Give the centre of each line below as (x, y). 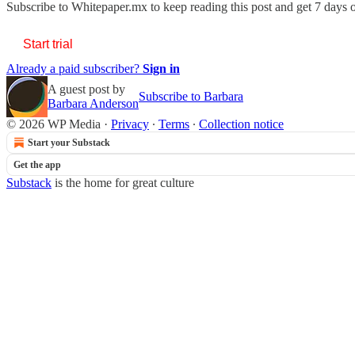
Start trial (48, 44)
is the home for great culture (123, 182)
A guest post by (86, 89)
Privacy (130, 124)
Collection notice (241, 124)
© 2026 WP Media (53, 124)
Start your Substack (69, 142)
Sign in (161, 68)
